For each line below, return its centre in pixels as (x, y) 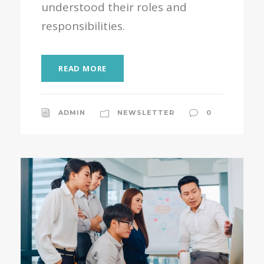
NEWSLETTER (146, 112)
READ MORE (83, 68)
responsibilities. (83, 26)
